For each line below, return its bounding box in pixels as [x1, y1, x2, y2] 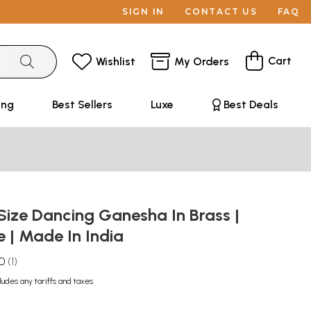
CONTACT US [185, 6, 258, 17]
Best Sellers [51, 98, 112, 111]
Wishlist [96, 54, 135, 68]
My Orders [174, 54, 229, 68]
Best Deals [223, 98, 278, 111]
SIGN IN [121, 6, 165, 17]
